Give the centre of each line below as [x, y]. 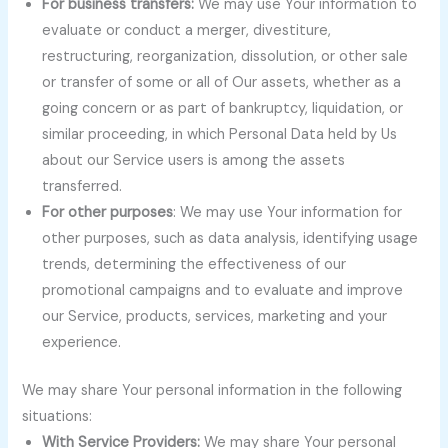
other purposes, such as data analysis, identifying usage [230, 238]
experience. [82, 342]
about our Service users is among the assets [194, 160]
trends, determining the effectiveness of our [194, 264]
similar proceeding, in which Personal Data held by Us [220, 134]
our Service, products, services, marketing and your [215, 316]
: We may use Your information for [288, 212]
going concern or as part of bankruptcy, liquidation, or [223, 108]
